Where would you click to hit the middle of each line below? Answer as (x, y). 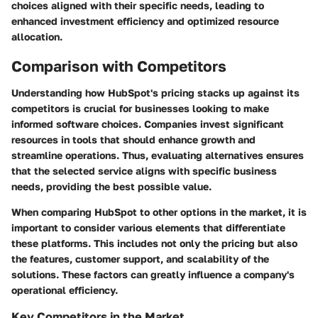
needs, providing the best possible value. (111, 187)
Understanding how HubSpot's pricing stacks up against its (155, 93)
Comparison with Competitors (119, 66)
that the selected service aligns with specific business (144, 171)
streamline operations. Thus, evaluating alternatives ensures (158, 155)
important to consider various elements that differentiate (148, 228)
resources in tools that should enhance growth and (133, 140)
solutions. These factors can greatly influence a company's (153, 275)
